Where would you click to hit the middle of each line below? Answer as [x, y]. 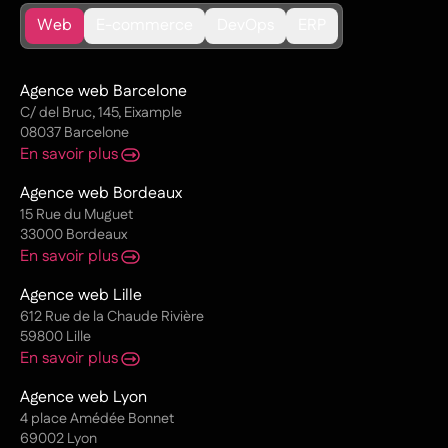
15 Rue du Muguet [76, 215]
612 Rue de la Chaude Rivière [112, 317]
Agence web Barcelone [103, 92]
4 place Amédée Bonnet [97, 419]
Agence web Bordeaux [101, 194]
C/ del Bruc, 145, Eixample [101, 113]
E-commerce [144, 26]
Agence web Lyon [83, 398]
